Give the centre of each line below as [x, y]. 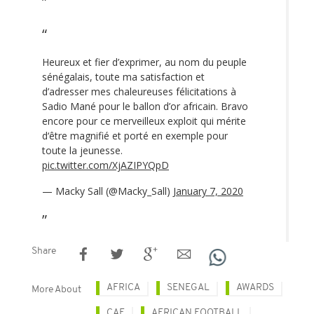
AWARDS [255, 287]
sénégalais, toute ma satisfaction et [123, 76]
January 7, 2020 [208, 191]
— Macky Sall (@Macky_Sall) [108, 191]
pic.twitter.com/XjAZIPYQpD [105, 165]
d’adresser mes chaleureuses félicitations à [139, 91]
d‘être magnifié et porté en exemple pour [135, 135]
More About [56, 289]
